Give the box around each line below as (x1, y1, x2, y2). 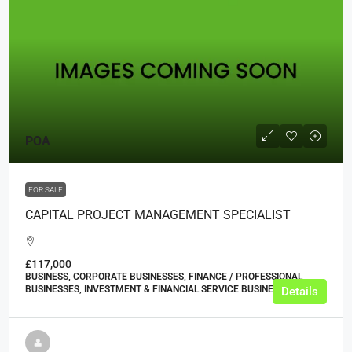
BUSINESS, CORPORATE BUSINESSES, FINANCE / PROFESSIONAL (25, 270, 302, 282)
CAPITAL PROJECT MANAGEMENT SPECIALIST (25, 207, 291, 222)
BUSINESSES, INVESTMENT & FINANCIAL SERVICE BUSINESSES (25, 283, 295, 295)
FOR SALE (28, 185, 63, 194)
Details (281, 284, 318, 299)
